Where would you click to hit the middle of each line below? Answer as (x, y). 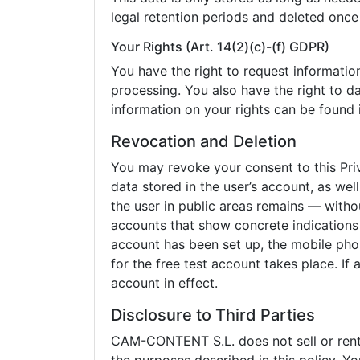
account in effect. (164, 283)
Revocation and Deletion (204, 141)
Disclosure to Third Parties (213, 315)
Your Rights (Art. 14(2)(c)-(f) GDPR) (220, 47)
